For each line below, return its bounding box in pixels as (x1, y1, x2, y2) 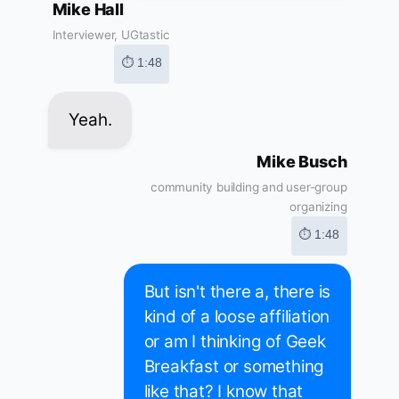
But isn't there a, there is (143, 281, 331, 303)
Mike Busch (256, 152, 347, 172)
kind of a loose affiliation (143, 306, 330, 328)
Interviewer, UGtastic (52, 28, 170, 43)
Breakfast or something (143, 356, 325, 378)
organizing (289, 199, 347, 215)
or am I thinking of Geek (143, 331, 326, 353)
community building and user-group (151, 180, 347, 195)
